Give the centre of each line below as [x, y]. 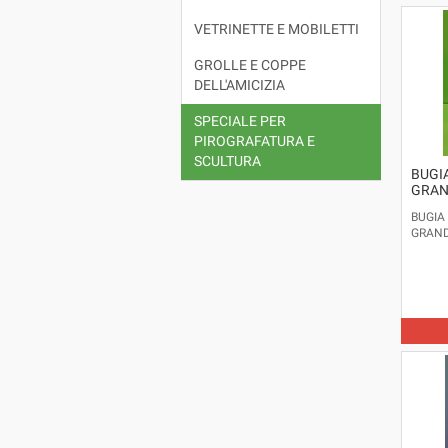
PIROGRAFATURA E [254, 142]
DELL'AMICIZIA [239, 86]
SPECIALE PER [239, 122]
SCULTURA [227, 162]
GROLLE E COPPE [249, 66]
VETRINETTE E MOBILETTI [276, 30]
